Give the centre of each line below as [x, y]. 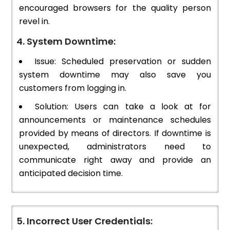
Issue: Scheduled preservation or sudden [123, 62]
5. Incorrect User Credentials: [84, 221]
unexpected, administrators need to [115, 147]
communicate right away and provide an [115, 160]
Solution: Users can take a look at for [123, 107]
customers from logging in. [73, 88]
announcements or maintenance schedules [115, 120]
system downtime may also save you [115, 75]
